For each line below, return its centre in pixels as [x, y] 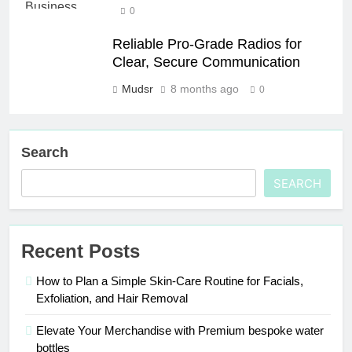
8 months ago [205, 88]
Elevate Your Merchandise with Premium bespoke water [180, 330]
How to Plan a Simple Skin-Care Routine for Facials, [170, 280]
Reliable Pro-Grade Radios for [207, 44]
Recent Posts [81, 251]
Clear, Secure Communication [206, 62]
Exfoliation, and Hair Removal [112, 298]
